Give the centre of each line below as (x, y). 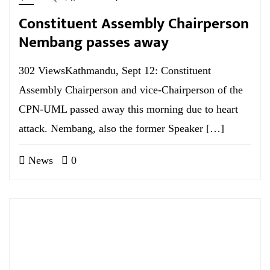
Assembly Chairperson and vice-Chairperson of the (131, 90)
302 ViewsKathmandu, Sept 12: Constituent (115, 71)
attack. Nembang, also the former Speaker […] (121, 128)
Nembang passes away (94, 42)
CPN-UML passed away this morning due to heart (128, 109)
